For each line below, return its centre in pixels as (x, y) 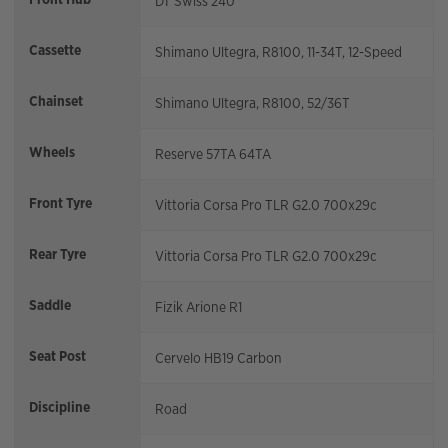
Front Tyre (60, 203)
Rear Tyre (57, 254)
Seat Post (57, 356)
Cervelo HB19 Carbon (218, 358)
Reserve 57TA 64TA (213, 154)
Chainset (56, 101)
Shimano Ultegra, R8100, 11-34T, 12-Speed (278, 52)
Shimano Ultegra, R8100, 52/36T (252, 103)
